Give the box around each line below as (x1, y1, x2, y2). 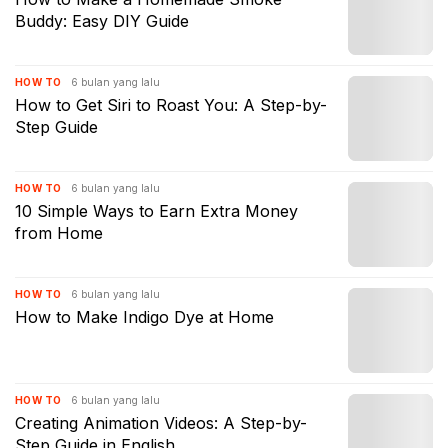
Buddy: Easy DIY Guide (15, 11, 189, 31)
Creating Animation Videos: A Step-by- (15, 413, 307, 433)
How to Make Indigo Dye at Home (15, 307, 274, 327)
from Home (15, 223, 103, 243)
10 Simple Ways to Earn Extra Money (15, 201, 298, 221)
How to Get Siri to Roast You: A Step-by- (15, 95, 327, 115)
